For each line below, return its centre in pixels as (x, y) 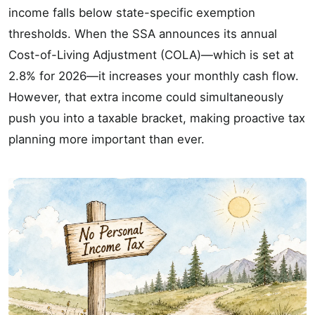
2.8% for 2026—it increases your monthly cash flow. (154, 76)
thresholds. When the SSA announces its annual (143, 34)
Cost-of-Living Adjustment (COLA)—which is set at (151, 55)
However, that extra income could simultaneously (146, 97)
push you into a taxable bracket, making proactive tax (157, 118)
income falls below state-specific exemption (132, 13)
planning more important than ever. (107, 140)
